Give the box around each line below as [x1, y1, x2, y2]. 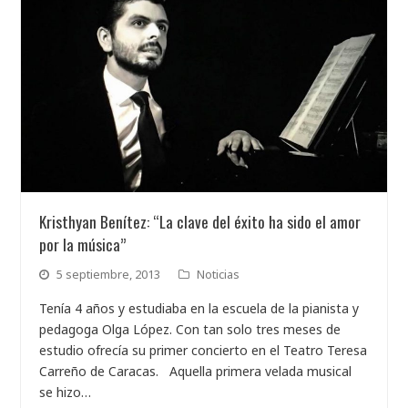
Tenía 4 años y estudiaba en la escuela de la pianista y [39, 299, 360, 317]
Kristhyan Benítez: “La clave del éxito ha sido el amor [39, 209, 362, 233]
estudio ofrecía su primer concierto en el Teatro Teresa [39, 341, 368, 359]
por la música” [39, 231, 127, 256]
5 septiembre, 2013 [56, 265, 161, 282]
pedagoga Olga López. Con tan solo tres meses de [39, 320, 342, 338]
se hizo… [39, 382, 92, 401]
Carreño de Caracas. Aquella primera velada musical [39, 362, 352, 380]
